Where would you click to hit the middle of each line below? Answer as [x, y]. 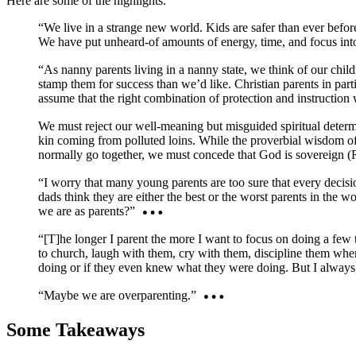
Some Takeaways [75, 330]
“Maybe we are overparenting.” [117, 296]
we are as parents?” [87, 211]
